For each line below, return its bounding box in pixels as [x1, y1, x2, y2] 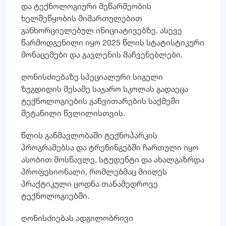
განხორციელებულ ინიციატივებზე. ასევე [21, 25, 182, 35]
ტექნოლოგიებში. [21, 190, 89, 201]
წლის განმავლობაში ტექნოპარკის [21, 130, 157, 140]
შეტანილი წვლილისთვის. [21, 107, 125, 118]
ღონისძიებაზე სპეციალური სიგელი [21, 71, 163, 82]
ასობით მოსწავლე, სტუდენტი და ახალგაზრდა [21, 154, 204, 164]
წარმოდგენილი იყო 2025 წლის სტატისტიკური [21, 37, 204, 47]
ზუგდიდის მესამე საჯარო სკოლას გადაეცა [21, 83, 188, 94]
